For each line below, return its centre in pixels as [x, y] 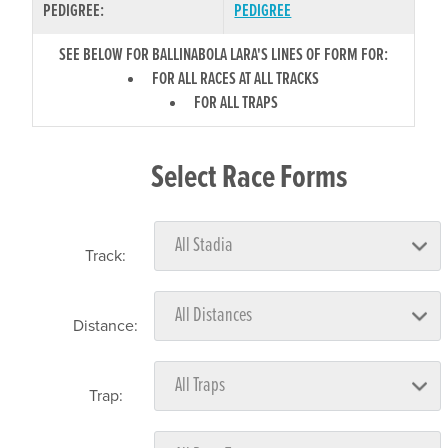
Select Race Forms [249, 178]
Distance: [106, 325]
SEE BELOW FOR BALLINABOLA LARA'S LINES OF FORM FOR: [224, 55]
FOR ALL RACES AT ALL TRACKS [236, 79]
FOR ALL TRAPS [235, 103]
